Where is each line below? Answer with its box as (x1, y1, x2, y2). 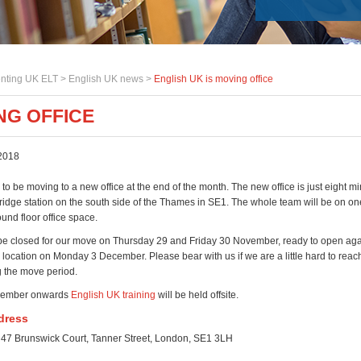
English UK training (71, 289, 156, 301)
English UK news (68, 73, 143, 85)
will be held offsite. (156, 289, 239, 301)
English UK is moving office (154, 73, 273, 85)
